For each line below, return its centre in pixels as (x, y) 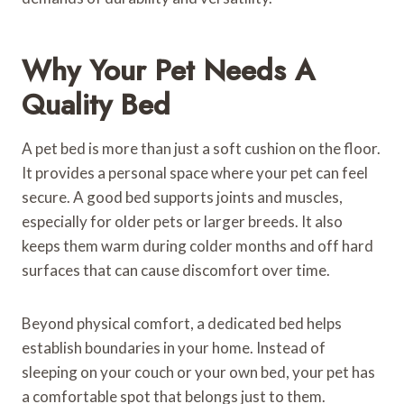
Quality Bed (96, 104)
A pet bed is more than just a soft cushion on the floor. (201, 148)
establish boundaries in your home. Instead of (174, 347)
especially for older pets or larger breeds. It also (182, 221)
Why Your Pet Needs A (168, 70)
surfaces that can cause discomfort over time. (176, 270)
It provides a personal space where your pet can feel (195, 172)
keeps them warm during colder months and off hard (197, 245)
